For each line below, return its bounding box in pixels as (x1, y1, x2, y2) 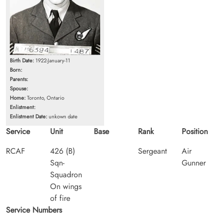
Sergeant (137, 145, 167, 157)
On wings (50, 180, 82, 192)
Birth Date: (10, 56, 34, 64)
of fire (50, 192, 70, 204)
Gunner (182, 157, 206, 168)
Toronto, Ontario (26, 93, 64, 102)
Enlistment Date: (10, 112, 47, 120)
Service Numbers (6, 204, 62, 216)
